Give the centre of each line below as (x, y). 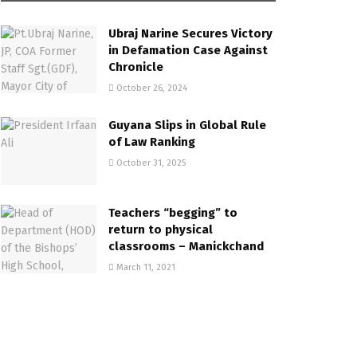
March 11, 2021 (145, 268)
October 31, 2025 (150, 163)
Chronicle (136, 67)
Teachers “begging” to (173, 213)
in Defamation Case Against (188, 50)
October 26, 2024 (151, 88)
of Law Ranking (152, 141)
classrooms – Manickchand (186, 247)
